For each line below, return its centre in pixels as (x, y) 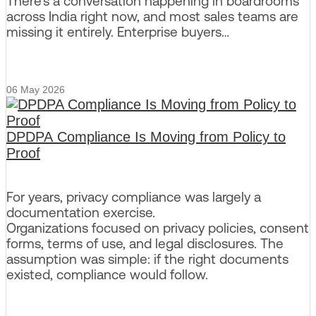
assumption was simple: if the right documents (147, 259)
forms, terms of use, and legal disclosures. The (145, 243)
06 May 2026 (36, 89)
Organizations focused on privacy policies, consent (158, 227)
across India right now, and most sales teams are (152, 17)
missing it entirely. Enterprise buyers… (118, 32)
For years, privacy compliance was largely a (134, 196)
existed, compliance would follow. (107, 274)
